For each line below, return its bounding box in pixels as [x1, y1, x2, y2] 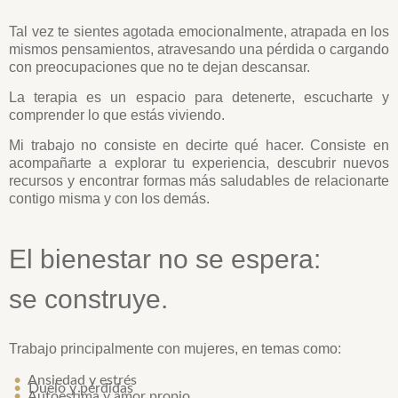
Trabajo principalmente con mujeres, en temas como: [9, 341, 341, 357]
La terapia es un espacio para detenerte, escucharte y [9, 90, 389, 106]
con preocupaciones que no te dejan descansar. [9, 59, 310, 75]
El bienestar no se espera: [9, 243, 321, 274]
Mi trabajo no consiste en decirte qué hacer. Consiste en [9, 138, 389, 154]
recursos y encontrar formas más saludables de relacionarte [9, 173, 389, 189]
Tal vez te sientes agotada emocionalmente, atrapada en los [9, 23, 389, 39]
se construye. [9, 283, 168, 314]
